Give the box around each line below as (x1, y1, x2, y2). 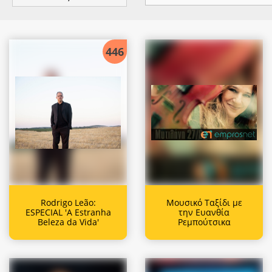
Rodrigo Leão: (40, 196, 96, 208)
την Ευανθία (178, 206, 229, 218)
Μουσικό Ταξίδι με (166, 196, 242, 208)
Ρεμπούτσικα (177, 216, 231, 228)
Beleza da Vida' (37, 216, 99, 228)
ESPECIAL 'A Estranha (25, 206, 111, 218)
